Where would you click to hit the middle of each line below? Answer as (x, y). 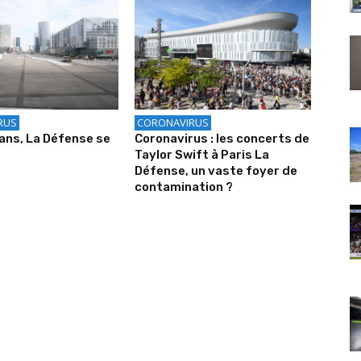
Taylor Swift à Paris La (202, 154)
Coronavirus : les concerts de (222, 138)
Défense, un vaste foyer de (216, 170)
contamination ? (184, 187)
